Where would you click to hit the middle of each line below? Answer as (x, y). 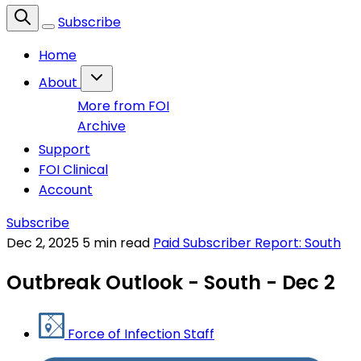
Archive (102, 126)
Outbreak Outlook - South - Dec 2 (171, 283)
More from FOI (123, 106)
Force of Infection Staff (141, 334)
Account (66, 189)
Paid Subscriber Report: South (247, 243)
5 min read (118, 243)
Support (64, 149)
